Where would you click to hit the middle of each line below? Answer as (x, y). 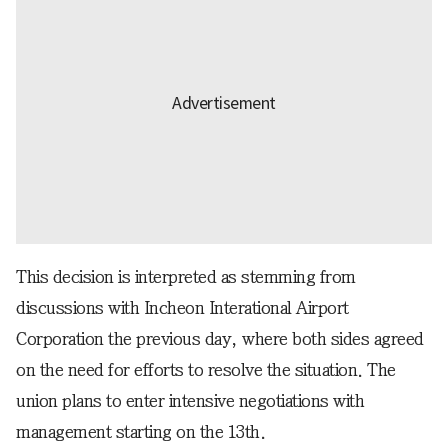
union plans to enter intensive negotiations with (190, 401)
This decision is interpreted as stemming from (186, 277)
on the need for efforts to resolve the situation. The (206, 370)
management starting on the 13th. (140, 432)
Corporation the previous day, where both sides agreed (220, 339)
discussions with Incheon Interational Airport (182, 308)
